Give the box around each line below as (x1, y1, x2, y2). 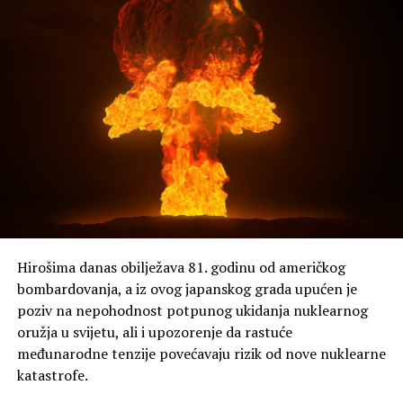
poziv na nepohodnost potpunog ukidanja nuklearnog (16, 300, 368, 321)
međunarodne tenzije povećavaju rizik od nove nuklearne (16, 344, 386, 364)
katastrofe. (16, 365, 88, 386)
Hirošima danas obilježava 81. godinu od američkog (16, 257, 345, 278)
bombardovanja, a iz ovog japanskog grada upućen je (16, 279, 357, 300)
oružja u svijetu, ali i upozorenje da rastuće (16, 322, 292, 343)
